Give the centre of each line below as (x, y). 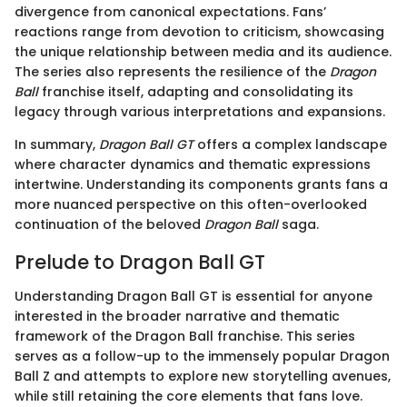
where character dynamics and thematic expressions (193, 164)
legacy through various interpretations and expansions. (200, 111)
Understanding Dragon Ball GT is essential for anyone (194, 297)
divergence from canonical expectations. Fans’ (170, 11)
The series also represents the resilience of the (172, 71)
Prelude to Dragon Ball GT (140, 262)
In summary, (57, 144)
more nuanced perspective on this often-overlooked (191, 204)
